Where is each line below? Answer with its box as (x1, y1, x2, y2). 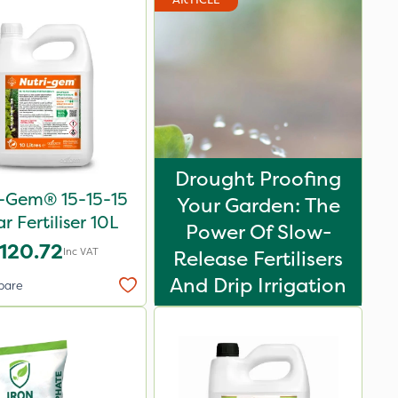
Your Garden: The (176, 192, 340, 219)
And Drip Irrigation (170, 272, 346, 298)
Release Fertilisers (173, 245, 343, 272)
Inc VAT (62, 244, 99, 259)
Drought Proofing (175, 165, 341, 192)
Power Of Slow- (185, 219, 331, 245)
